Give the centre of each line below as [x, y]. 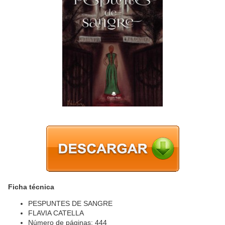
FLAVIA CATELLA [56, 213]
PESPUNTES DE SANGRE [70, 203]
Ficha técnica [31, 187]
